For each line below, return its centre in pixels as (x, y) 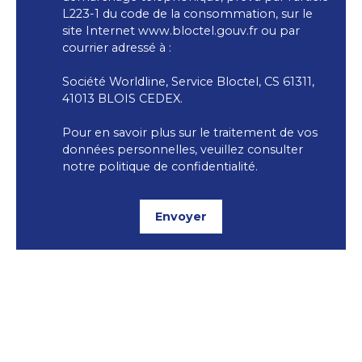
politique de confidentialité (177, 166)
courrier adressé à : (117, 48)
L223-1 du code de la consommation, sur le (187, 14)
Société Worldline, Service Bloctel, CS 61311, (188, 82)
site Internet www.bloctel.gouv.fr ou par (181, 31)
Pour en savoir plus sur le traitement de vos (190, 133)
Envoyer (181, 216)
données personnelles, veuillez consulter (183, 149)
